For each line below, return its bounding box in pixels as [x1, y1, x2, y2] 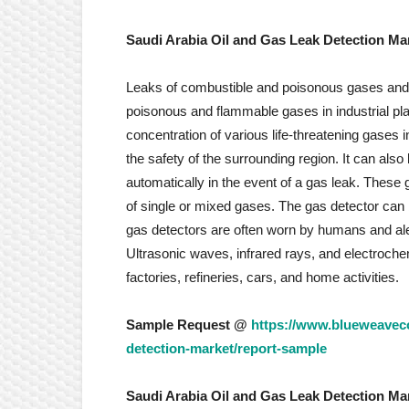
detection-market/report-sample [126, 341, 327, 356]
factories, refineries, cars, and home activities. [126, 269, 399, 285]
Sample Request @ [126, 317, 251, 332]
